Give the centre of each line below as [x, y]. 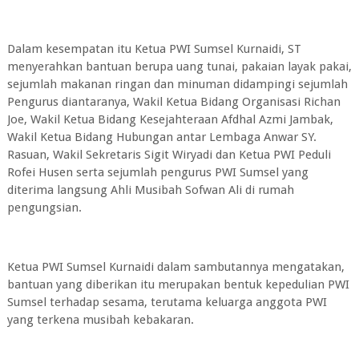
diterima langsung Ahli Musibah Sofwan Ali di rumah [150, 190]
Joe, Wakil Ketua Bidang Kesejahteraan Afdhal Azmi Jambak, [170, 119]
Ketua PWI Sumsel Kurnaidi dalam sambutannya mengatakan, [175, 267]
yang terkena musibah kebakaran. [100, 320]
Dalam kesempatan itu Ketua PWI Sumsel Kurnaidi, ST [154, 49]
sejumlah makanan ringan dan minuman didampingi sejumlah [177, 84]
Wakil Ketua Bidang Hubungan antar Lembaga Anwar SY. [161, 137]
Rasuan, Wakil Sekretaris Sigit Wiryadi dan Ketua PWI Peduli [169, 155]
